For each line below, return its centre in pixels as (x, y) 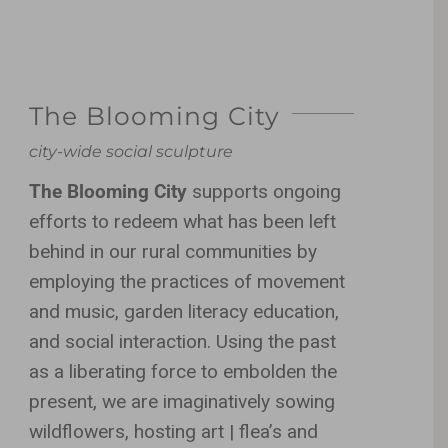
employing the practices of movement (187, 281)
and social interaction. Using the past (183, 341)
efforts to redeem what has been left (183, 221)
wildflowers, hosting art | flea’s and (174, 431)
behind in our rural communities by (173, 251)
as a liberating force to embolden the (183, 371)
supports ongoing (267, 191)
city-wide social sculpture (131, 151)
